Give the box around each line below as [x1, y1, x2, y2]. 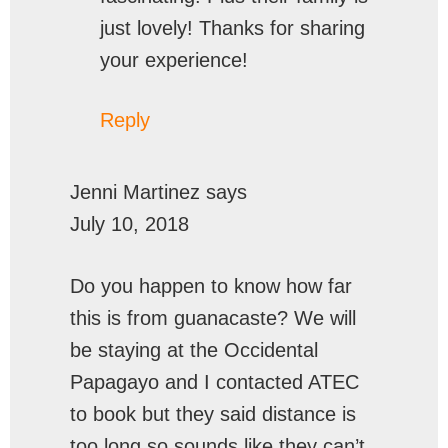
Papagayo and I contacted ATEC [70, 371, 359, 393]
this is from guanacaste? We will [70, 307, 356, 329]
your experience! [100, 49, 248, 71]
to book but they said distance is [70, 403, 356, 425]
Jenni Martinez [70, 181, 200, 203]
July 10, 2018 [70, 213, 189, 235]
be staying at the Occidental [70, 339, 318, 361]
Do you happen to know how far [70, 275, 352, 297]
